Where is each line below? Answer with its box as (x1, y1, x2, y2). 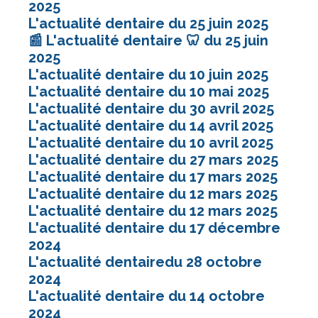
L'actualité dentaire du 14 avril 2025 (28, 116, 273, 134)
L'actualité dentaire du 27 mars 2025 (28, 150, 278, 168)
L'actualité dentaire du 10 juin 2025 (28, 65, 268, 83)
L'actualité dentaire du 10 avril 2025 (28, 133, 273, 151)
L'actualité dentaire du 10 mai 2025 (28, 82, 269, 100)
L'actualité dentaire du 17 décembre (28, 219, 280, 236)
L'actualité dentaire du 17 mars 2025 (28, 168, 278, 185)
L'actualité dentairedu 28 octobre (28, 253, 262, 270)
